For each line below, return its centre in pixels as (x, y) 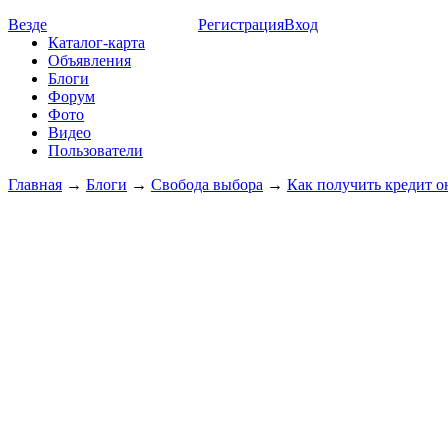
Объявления (89, 60)
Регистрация (241, 24)
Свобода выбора (207, 184)
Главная (35, 184)
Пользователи (95, 150)
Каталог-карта (96, 42)
